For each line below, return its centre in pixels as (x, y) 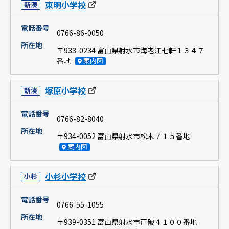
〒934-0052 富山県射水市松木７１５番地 (123, 136)
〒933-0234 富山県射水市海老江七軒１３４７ (131, 50)
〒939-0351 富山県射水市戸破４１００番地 (127, 222)
